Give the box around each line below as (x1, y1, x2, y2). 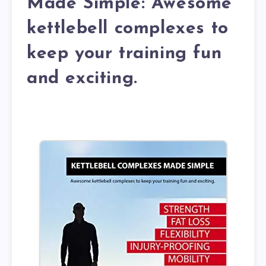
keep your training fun (27, 44, 222, 63)
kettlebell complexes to (27, 19, 229, 38)
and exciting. (27, 69, 138, 88)
